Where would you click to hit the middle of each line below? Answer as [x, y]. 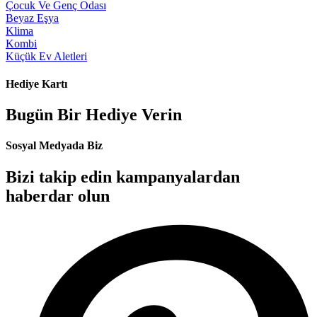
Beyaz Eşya [32, 18]
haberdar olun [58, 196]
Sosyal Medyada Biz [54, 146]
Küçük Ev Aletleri [46, 56]
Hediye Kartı [36, 83]
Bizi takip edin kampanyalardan [123, 177]
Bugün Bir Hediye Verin [94, 115]
